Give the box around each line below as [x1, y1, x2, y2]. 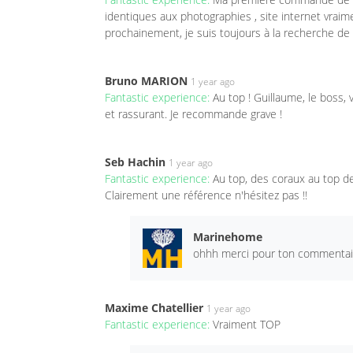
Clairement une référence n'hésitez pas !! [105, 187, 307, 203]
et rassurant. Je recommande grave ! [105, 106, 282, 121]
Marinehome [192, 229, 262, 244]
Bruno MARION [105, 72, 188, 88]
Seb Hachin [105, 154, 165, 169]
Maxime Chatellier [105, 299, 203, 315]
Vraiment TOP [213, 316, 281, 332]
